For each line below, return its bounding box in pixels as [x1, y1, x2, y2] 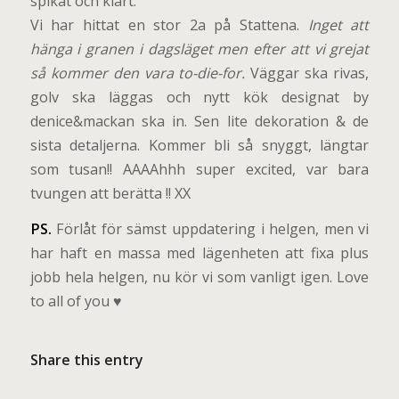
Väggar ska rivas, [245, 62, 370, 83]
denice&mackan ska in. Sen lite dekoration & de [29, 110, 370, 131]
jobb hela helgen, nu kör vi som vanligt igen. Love [29, 267, 370, 288]
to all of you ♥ [29, 291, 122, 312]
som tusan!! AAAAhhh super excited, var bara [29, 159, 370, 179]
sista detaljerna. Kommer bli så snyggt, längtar [29, 134, 370, 155]
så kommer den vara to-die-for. [29, 62, 246, 83]
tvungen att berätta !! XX [29, 183, 191, 203]
